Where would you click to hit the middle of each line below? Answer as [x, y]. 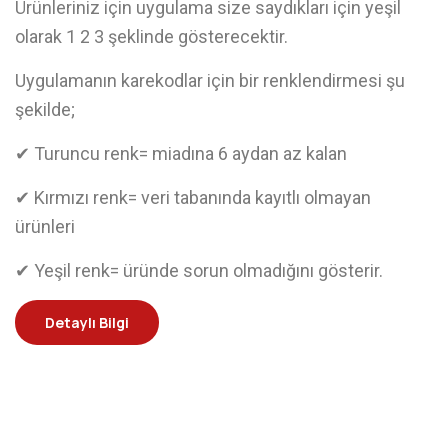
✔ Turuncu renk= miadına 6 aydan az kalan [181, 153]
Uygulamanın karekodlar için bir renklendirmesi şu [210, 80]
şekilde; [45, 109]
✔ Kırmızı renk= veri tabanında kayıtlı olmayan [193, 197]
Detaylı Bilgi [87, 322]
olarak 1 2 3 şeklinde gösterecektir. [151, 36]
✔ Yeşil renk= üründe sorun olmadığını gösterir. [199, 270]
